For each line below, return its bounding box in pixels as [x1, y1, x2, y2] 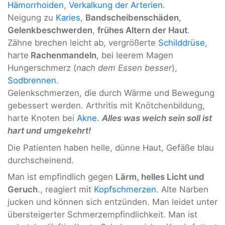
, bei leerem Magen [96, 50, 173, 61]
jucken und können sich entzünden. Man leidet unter [8, 196, 217, 207]
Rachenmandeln [29, 50, 96, 61]
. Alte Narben [156, 184, 208, 194]
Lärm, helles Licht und [116, 171, 204, 182]
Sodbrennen [8, 75, 56, 86]
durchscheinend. [8, 155, 74, 165]
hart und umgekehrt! [8, 126, 91, 136]
